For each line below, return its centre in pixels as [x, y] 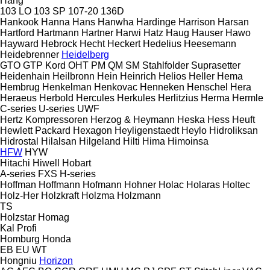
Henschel [207, 87]
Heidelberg [85, 54]
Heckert [124, 43]
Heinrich [138, 76]
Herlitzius [178, 98]
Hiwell [46, 163]
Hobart [77, 163]
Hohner [141, 184]
